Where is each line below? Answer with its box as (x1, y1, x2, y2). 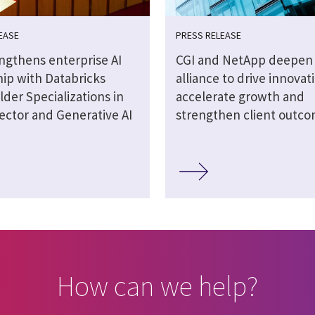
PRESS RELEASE (175, 28, 241, 41)
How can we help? (57, 268, 258, 304)
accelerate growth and (175, 87, 304, 105)
